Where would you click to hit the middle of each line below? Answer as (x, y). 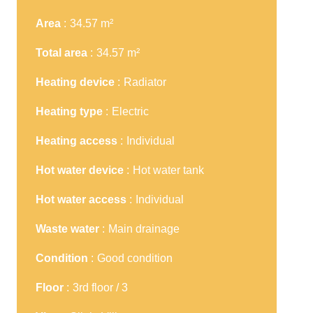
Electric (130, 111)
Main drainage (144, 229)
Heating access (78, 141)
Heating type (71, 111)
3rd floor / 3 (100, 287)
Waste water (69, 229)
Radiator (145, 82)
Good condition (135, 258)
